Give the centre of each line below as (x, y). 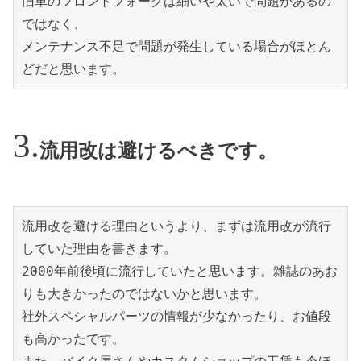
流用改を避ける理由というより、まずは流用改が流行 (176, 226)
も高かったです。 (73, 338)
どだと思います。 (73, 69)
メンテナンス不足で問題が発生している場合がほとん (176, 47)
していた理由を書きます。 (99, 248)
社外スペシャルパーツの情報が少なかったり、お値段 (176, 316)
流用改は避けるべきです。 (158, 151)
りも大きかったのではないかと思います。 (144, 293)
